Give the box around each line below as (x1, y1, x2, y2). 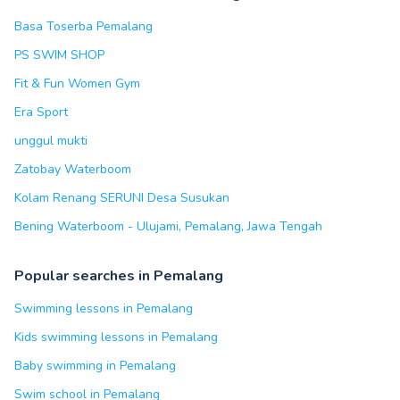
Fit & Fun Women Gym (14, 75, 140, 92)
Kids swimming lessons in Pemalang (14, 329, 218, 346)
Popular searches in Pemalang (14, 266, 223, 286)
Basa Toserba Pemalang (14, 18, 153, 35)
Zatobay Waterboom (14, 161, 131, 178)
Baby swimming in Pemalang (14, 357, 176, 374)
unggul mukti (14, 132, 87, 149)
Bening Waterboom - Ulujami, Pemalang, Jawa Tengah (14, 218, 322, 235)
